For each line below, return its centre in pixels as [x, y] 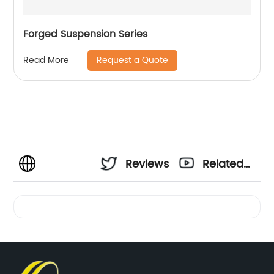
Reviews [147, 164]
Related [223, 164]
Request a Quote [133, 60]
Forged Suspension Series [86, 34]
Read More [46, 61]
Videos [221, 197]
